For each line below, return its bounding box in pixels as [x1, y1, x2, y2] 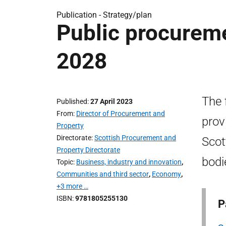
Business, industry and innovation [76, 158, 182, 166]
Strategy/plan [103, 10, 152, 20]
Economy [152, 170, 181, 178]
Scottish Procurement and [94, 134, 176, 142]
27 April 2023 [90, 97, 133, 105]
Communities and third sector [56, 170, 149, 178]
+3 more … [56, 182, 88, 190]
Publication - [56, 10, 103, 20]
